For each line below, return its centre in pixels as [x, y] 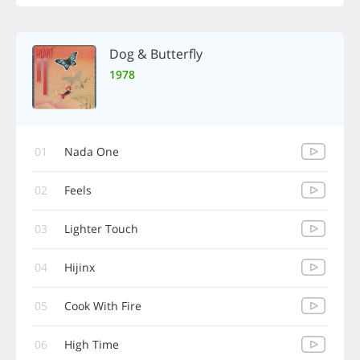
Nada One [92, 151]
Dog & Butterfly [156, 54]
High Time [92, 344]
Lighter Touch [101, 229]
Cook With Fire [103, 306]
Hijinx [80, 267]
